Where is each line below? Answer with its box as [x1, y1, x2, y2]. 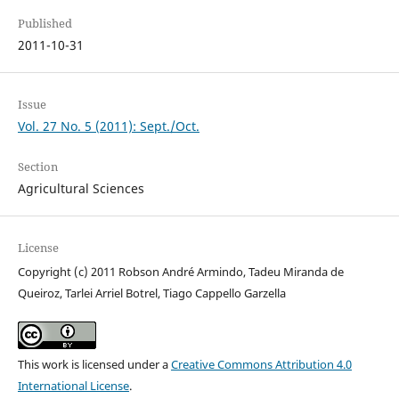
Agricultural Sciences [17, 180, 144, 198]
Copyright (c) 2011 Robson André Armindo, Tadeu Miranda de [17, 264, 344, 281]
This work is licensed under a [17, 356, 171, 373]
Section [17, 159, 58, 175]
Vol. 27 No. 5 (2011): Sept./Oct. [17, 118, 199, 135]
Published [17, 15, 72, 31]
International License [17, 378, 129, 395]
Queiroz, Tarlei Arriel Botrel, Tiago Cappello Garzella [17, 285, 286, 302]
